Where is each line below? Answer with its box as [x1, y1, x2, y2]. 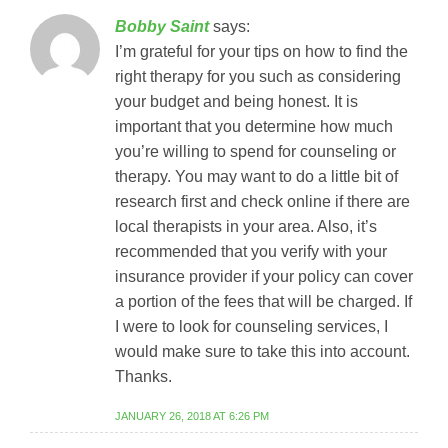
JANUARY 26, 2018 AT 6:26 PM [115, 409, 269, 422]
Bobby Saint [115, 18, 209, 36]
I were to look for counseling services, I [115, 318, 388, 336]
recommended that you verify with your [115, 243, 387, 261]
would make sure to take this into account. [115, 343, 410, 361]
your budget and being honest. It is [115, 93, 358, 111]
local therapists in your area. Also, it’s [115, 218, 377, 236]
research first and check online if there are [115, 193, 410, 211]
